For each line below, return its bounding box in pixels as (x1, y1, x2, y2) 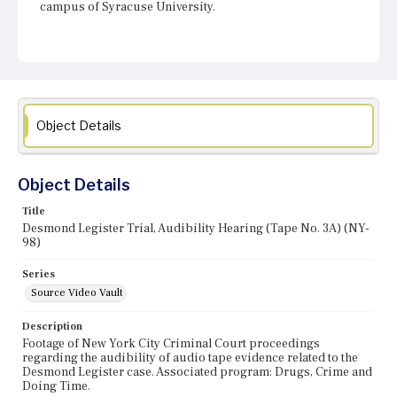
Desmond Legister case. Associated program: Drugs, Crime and (22, 364, 372, 381)
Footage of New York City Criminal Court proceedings (22, 336, 320, 353)
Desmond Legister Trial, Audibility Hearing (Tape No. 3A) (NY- (22, 221, 370, 237)
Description (22, 320, 82, 334)
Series (22, 268, 55, 282)
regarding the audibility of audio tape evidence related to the (22, 350, 358, 367)
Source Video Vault (31, 286, 123, 300)
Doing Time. (22, 378, 90, 395)
